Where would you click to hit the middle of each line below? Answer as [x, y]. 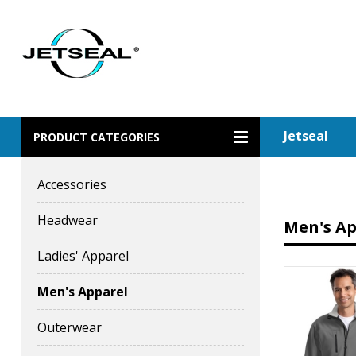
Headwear [68, 220]
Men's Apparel [83, 292]
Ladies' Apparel [83, 256]
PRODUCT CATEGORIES [97, 137]
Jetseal [306, 136]
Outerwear [70, 327]
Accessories [72, 184]
